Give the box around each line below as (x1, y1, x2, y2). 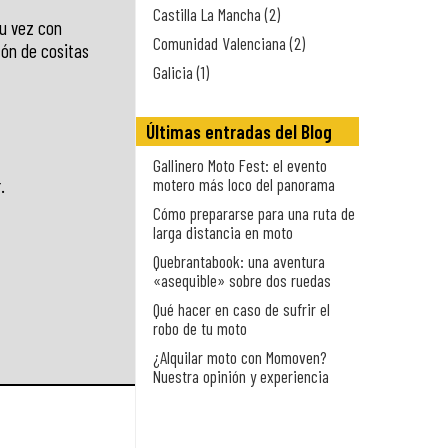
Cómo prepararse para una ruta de (153, 202, 355, 224)
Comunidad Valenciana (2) (153, 32, 305, 54)
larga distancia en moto (153, 221, 293, 243)
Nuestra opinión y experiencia (153, 365, 329, 387)
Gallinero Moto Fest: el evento (153, 154, 327, 176)
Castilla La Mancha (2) (153, 3, 280, 25)
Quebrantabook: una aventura (153, 250, 325, 272)
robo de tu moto (153, 317, 247, 339)
